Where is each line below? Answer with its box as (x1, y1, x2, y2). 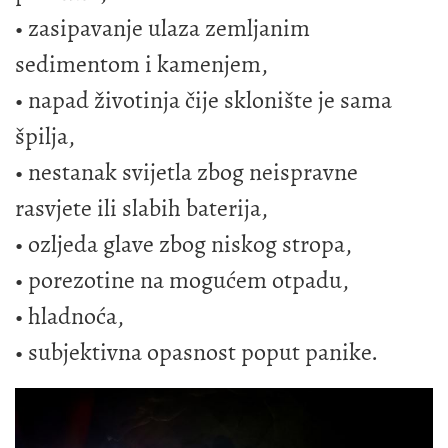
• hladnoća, (15, 300, 124, 333)
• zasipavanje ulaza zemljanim (15, 12, 310, 45)
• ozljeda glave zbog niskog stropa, (15, 228, 352, 261)
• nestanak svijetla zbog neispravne (15, 156, 358, 189)
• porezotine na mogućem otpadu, (15, 264, 349, 297)
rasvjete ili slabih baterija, (15, 192, 268, 225)
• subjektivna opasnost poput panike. (15, 336, 378, 369)
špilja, (15, 120, 75, 153)
